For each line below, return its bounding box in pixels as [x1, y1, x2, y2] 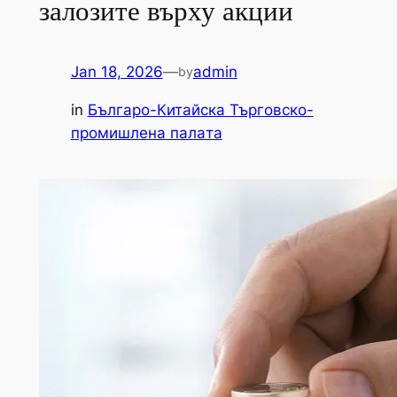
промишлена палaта [70, 124, 222, 143]
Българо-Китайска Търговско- [87, 101, 314, 120]
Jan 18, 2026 [70, 63, 163, 82]
